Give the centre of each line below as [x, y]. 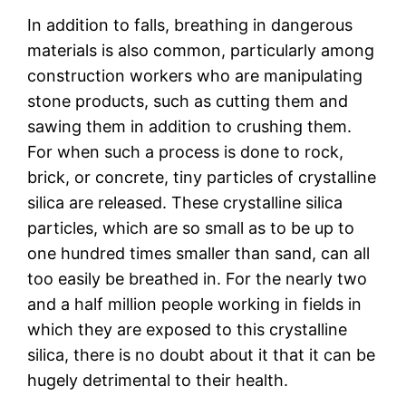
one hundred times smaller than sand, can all [199, 253]
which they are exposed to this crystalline [188, 329]
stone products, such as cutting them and [188, 101]
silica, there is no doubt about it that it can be [202, 354]
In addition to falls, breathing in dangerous [190, 24]
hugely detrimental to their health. [158, 380]
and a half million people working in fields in [195, 304]
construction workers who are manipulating [195, 75]
